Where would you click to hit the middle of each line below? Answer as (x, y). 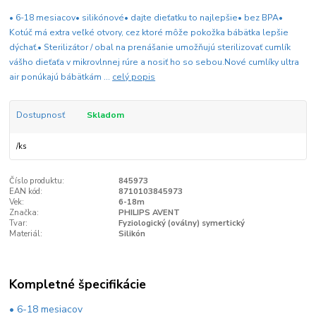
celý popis (134, 77)
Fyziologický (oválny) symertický (181, 224)
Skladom (105, 115)
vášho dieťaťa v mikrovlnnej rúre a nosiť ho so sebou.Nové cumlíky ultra (154, 62)
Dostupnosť (40, 115)
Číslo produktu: (37, 181)
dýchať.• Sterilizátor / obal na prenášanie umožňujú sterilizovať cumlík (150, 48)
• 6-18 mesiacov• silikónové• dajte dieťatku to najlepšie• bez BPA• (146, 18)
